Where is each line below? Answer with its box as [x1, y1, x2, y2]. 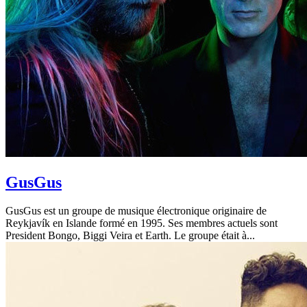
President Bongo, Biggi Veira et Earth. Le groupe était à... [5, 230, 255, 242]
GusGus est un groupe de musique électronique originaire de [5, 205, 267, 217]
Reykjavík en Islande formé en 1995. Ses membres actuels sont [5, 217, 278, 230]
